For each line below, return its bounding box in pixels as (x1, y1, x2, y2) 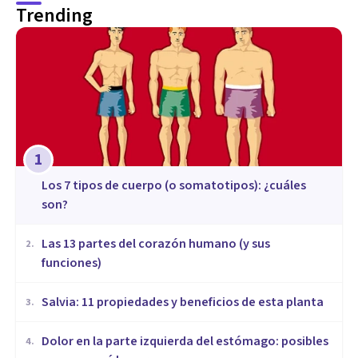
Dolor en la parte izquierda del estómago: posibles (42, 332, 328, 351)
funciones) (42, 254, 101, 272)
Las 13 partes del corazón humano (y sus (42, 235, 270, 253)
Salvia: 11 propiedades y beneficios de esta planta (42, 293, 324, 312)
